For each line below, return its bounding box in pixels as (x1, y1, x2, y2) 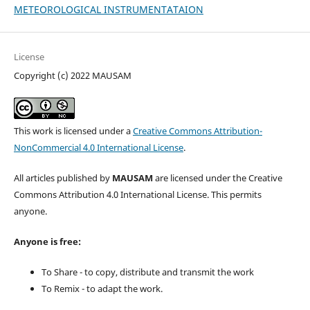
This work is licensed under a (13, 125, 133, 138)
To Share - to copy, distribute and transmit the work (41, 266, 254, 279)
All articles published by (13, 172, 112, 185)
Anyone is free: (13, 235, 81, 248)
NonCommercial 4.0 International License (13, 141, 183, 154)
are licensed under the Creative (152, 172, 282, 185)
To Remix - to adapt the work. (41, 282, 163, 295)
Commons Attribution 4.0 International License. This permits (13, 188, 262, 201)
